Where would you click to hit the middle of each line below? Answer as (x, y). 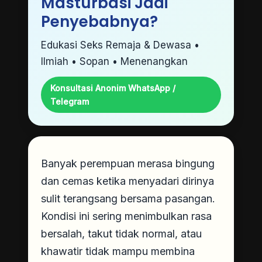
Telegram (70, 101)
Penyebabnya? (99, 21)
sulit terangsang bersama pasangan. (128, 198)
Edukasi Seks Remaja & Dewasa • (120, 45)
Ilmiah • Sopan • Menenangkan (114, 61)
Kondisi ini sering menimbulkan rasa (126, 216)
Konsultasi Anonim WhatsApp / (113, 88)
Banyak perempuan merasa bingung (128, 163)
